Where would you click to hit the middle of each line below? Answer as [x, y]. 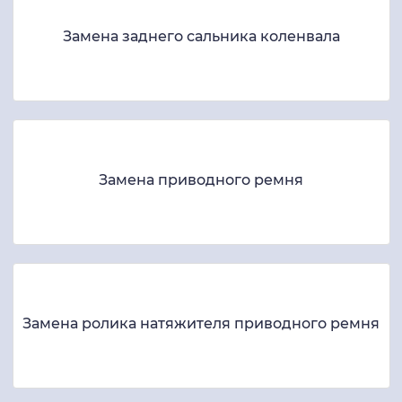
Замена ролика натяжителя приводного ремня [201, 324]
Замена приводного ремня [201, 180]
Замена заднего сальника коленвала [201, 37]
